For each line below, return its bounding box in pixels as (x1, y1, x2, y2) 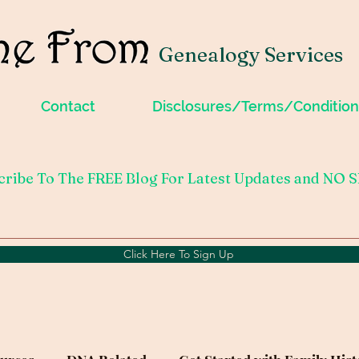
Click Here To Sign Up (123, 247, 234, 261)
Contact (40, 98, 95, 115)
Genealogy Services (159, 42, 343, 67)
